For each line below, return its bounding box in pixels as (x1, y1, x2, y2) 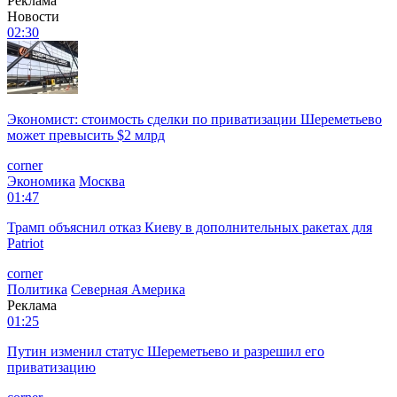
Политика (7, 281, 67, 297)
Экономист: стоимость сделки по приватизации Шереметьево (7, 111, 382, 127)
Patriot (7, 235, 43, 251)
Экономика (7, 173, 75, 189)
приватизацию (7, 359, 96, 375)
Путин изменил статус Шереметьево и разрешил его (7, 343, 324, 359)
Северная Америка (71, 281, 185, 297)
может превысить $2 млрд (7, 127, 165, 143)
